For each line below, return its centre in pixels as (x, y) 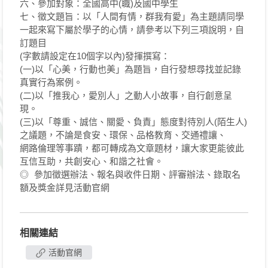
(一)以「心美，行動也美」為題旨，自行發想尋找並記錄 (130, 69)
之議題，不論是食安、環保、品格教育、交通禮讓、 (123, 135)
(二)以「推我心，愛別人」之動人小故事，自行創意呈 (126, 95)
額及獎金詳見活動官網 (65, 188)
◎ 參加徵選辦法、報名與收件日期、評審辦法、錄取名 (130, 174)
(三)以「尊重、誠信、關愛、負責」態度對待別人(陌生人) (133, 122)
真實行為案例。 (51, 82)
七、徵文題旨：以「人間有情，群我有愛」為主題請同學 (132, 16)
